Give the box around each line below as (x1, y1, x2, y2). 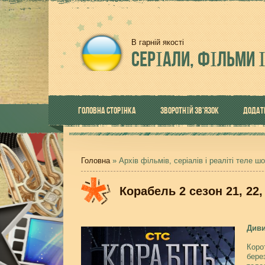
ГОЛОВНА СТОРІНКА (78, 105, 136, 115)
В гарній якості (131, 38, 184, 47)
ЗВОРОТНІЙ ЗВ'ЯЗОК (160, 105, 219, 115)
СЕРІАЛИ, (131, 47, 194, 70)
